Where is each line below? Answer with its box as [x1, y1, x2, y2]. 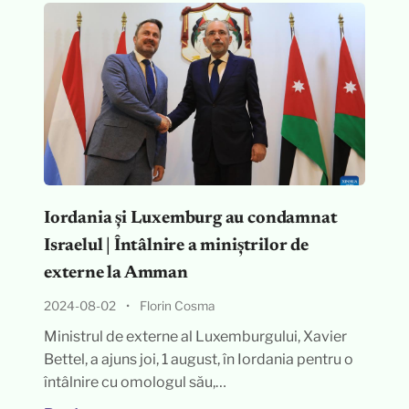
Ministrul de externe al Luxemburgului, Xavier [43, 328, 347, 345]
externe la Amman [43, 265, 188, 282]
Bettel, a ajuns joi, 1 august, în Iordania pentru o [43, 351, 353, 368]
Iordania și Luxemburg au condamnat [43, 210, 338, 227]
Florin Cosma [139, 299, 215, 313]
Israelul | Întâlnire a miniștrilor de [43, 237, 309, 255]
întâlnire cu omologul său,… [43, 373, 226, 391]
